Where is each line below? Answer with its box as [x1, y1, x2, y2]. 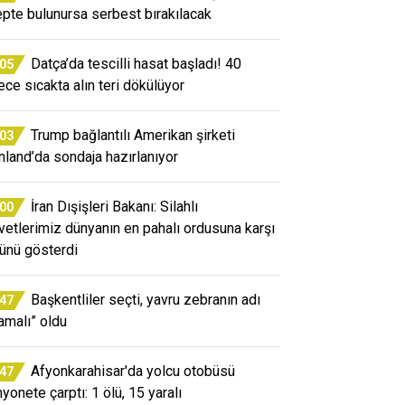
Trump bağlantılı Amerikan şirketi [31, 126, 235, 144]
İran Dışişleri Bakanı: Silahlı [31, 197, 198, 215]
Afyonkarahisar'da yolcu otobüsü [31, 362, 235, 380]
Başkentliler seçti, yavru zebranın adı [31, 290, 260, 308]
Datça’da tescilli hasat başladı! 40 [31, 54, 241, 72]
